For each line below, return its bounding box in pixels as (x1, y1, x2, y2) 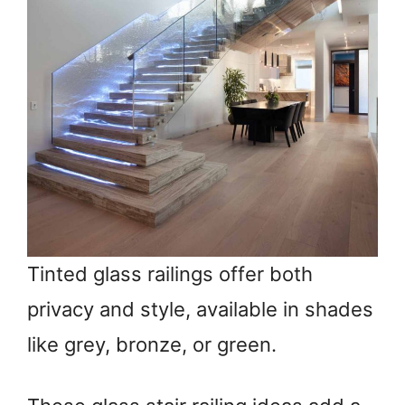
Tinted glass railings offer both (27, 262, 313, 287)
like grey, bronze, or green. (27, 333, 277, 357)
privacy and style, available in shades (27, 297, 373, 322)
